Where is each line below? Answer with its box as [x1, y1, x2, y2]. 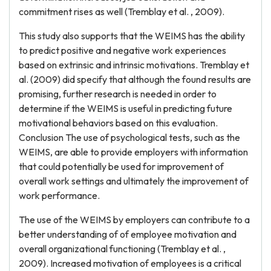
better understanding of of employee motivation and [19, 228, 237, 240]
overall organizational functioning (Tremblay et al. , [19, 243, 226, 255]
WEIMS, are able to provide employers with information [19, 146, 248, 158]
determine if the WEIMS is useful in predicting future [19, 102, 232, 114]
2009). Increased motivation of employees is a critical [19, 257, 241, 269]
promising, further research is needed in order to [19, 88, 217, 100]
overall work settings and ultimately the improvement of [19, 175, 249, 187]
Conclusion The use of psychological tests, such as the [19, 131, 240, 143]
